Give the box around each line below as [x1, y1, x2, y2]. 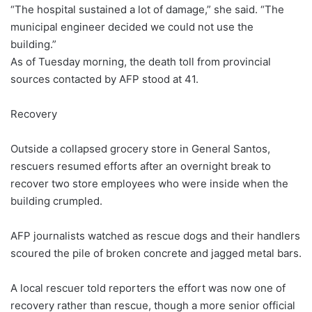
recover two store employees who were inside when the [10, 177, 288, 191]
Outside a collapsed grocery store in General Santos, [10, 142, 270, 156]
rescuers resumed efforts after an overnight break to [10, 159, 271, 173]
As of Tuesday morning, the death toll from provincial [10, 55, 271, 69]
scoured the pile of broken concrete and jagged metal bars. [10, 247, 302, 260]
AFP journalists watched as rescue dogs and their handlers [10, 229, 300, 243]
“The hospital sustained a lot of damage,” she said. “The [10, 3, 284, 17]
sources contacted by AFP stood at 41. [10, 72, 198, 86]
